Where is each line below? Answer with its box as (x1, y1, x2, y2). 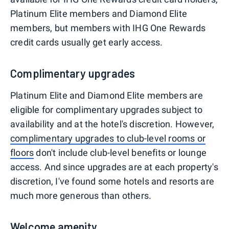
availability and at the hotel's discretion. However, (10, 119, 215, 130)
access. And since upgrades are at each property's (10, 162, 218, 173)
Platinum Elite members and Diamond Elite (10, 8, 188, 19)
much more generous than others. (10, 190, 152, 201)
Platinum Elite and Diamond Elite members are (10, 90, 203, 101)
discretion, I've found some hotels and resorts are (10, 176, 215, 187)
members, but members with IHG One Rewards (10, 22, 206, 34)
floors (10, 147, 34, 158)
